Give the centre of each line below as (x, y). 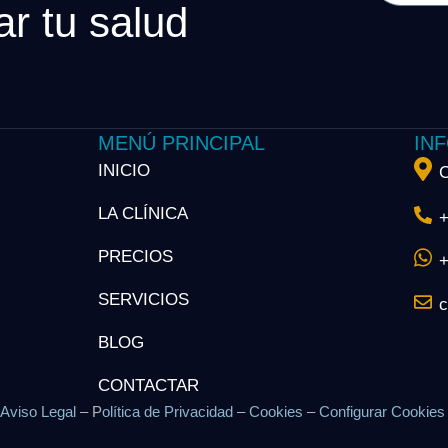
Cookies (275, 411)
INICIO (123, 170)
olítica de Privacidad (167, 411)
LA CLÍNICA (142, 213)
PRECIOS (135, 256)
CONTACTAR (148, 385)
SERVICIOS (143, 299)
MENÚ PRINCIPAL (181, 143)
